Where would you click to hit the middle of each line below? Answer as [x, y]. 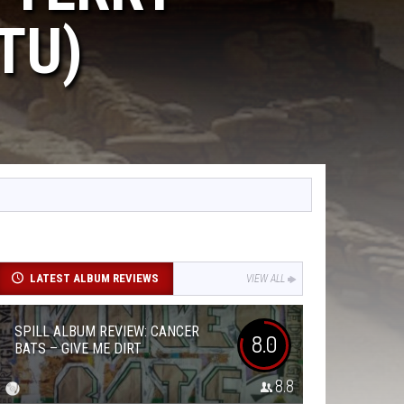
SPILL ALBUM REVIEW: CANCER [107, 331]
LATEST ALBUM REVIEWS [94, 278]
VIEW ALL [266, 279]
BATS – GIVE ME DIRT [78, 349]
